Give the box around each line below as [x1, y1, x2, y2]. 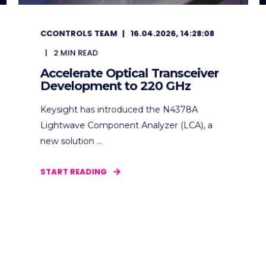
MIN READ [60, 47, 98, 59]
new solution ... [40, 135, 102, 147]
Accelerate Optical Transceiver [40, 65, 218, 81]
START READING [40, 166, 107, 178]
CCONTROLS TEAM [40, 27, 118, 39]
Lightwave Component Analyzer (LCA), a [40, 119, 213, 131]
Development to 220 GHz [40, 78, 191, 93]
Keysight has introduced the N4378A [40, 104, 198, 115]
